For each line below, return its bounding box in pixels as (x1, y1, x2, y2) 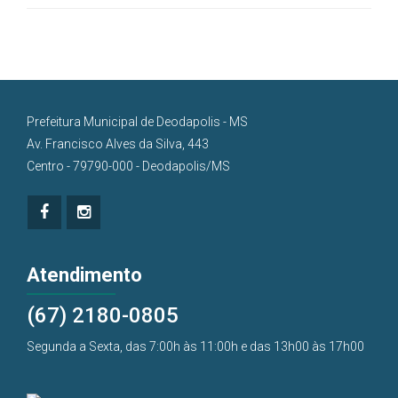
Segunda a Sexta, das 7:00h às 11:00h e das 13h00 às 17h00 (27, 338, 364, 354)
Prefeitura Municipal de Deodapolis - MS (27, 114, 248, 129)
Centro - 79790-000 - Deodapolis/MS (27, 158, 230, 173)
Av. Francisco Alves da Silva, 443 (27, 136, 209, 151)
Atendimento (27, 263, 142, 286)
